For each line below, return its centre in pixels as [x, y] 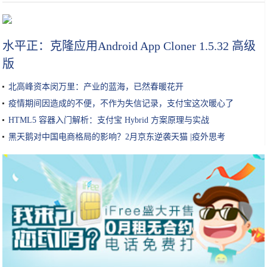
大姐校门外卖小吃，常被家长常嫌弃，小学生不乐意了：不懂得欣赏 [133, 16]
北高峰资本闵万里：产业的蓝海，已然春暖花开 [96, 87]
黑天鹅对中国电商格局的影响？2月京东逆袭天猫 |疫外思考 [117, 137]
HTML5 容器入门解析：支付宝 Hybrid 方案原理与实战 [109, 120]
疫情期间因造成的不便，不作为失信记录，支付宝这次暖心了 [121, 103]
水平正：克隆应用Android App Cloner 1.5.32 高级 [129, 46]
